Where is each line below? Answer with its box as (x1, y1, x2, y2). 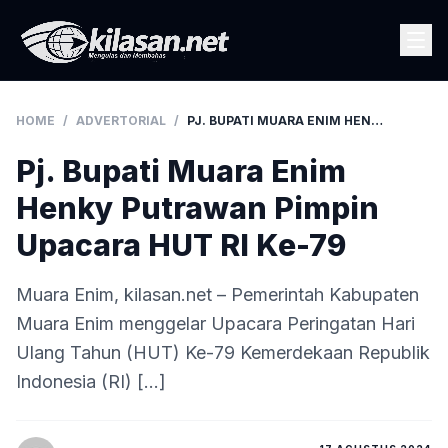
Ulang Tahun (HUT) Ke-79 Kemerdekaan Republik (16, 342, 430, 363)
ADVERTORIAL (76, 113, 166, 128)
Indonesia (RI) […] (16, 371, 166, 392)
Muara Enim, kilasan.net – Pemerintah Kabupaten (16, 284, 419, 305)
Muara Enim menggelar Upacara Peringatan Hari (16, 313, 415, 334)
